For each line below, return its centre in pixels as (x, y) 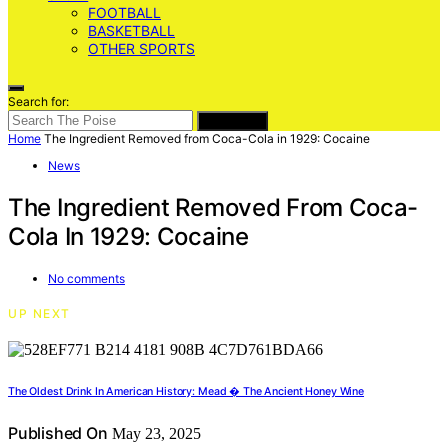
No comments (86, 278)
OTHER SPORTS (141, 48)
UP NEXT (39, 313)
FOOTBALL (124, 12)
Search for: (38, 101)
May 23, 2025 (154, 433)
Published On (58, 432)
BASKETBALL (131, 30)
